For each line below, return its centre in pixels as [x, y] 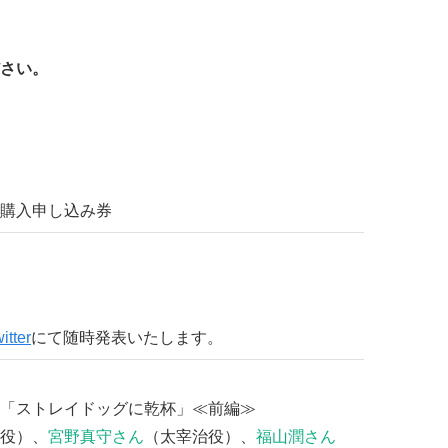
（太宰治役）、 [200, 436]
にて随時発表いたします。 [127, 337]
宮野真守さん [96, 436]
